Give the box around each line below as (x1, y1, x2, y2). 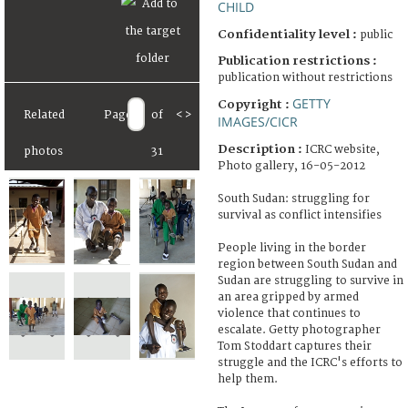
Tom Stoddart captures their (218, 339, 372, 353)
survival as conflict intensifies (218, 208, 382, 222)
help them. (218, 372, 278, 386)
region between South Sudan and (218, 257, 397, 271)
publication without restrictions (218, 70, 393, 85)
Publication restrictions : (218, 53, 377, 68)
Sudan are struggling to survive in (218, 273, 403, 288)
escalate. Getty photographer (218, 322, 381, 337)
